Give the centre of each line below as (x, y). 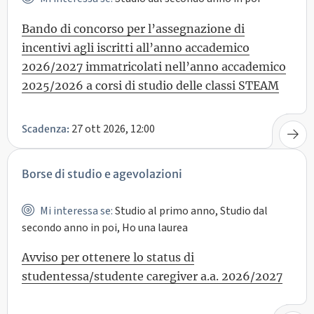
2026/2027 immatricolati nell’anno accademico (154, 67)
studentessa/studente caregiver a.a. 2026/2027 (152, 277)
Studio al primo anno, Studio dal (190, 211)
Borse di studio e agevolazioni (102, 173)
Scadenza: (46, 129)
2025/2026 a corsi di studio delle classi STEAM (150, 86)
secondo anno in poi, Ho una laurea (105, 227)
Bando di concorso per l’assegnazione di (133, 29)
